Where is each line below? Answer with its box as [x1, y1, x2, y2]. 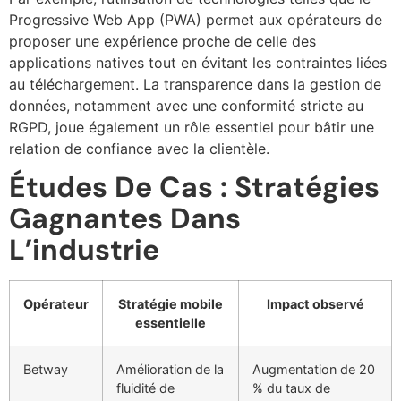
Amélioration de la [116, 362, 224, 378]
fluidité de [116, 380, 175, 397]
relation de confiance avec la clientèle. [9, 139, 269, 158]
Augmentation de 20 [252, 362, 375, 378]
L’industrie [9, 231, 159, 269]
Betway [23, 362, 68, 378]
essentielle [135, 315, 206, 331]
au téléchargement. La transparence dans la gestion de [9, 74, 381, 93]
